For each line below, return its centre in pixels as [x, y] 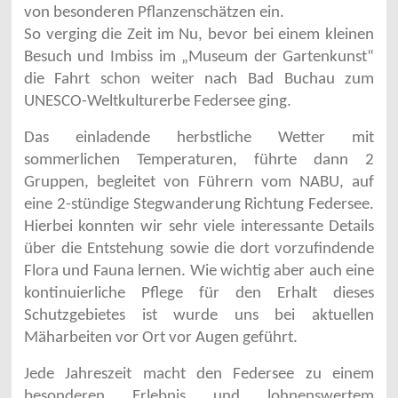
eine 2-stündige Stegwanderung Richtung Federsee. [199, 205]
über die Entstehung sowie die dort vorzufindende [199, 250]
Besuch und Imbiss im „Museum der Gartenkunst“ [199, 58]
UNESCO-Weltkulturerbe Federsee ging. [157, 102]
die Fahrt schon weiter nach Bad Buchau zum [199, 80]
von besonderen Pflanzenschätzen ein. [154, 13]
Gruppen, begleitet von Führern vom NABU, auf [199, 183]
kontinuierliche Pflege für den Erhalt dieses [199, 294]
